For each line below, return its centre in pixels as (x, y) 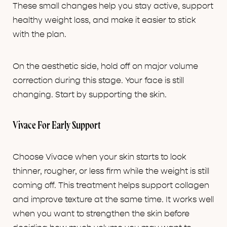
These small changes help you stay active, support (113, 6)
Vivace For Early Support (57, 126)
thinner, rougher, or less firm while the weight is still (111, 172)
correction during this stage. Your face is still (98, 81)
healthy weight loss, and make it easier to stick (104, 21)
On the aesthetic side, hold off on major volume (105, 67)
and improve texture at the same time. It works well (113, 200)
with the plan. (40, 35)
